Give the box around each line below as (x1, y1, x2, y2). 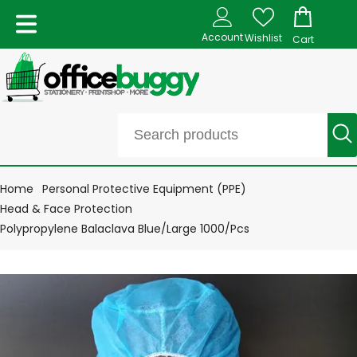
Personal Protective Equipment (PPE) (42, 180, 246, 197)
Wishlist (244, 30, 282, 45)
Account (202, 29, 243, 44)
